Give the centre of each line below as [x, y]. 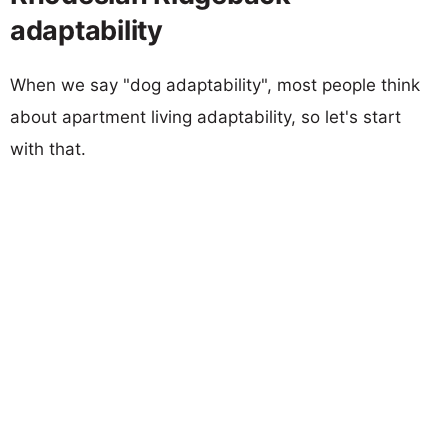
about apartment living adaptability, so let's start [205, 116]
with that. [48, 148]
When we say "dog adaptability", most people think [215, 84]
